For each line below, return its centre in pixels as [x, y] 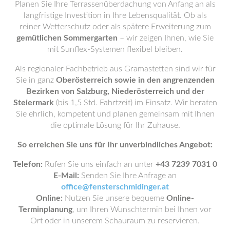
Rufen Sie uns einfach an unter [99, 165]
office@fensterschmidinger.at [115, 187]
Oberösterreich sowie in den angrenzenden [135, 80]
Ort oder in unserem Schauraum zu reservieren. [115, 221]
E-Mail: [66, 176]
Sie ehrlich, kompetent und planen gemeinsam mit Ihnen [115, 114]
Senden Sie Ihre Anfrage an [128, 176]
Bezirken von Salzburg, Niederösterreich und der [115, 92]
